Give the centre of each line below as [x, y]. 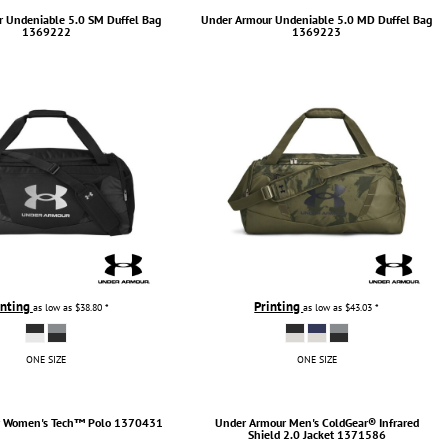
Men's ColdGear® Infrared [353, 422]
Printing [279, 306]
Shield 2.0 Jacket [290, 434]
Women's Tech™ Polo [57, 422]
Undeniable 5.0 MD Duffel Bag [354, 19]
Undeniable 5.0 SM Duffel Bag [83, 19]
